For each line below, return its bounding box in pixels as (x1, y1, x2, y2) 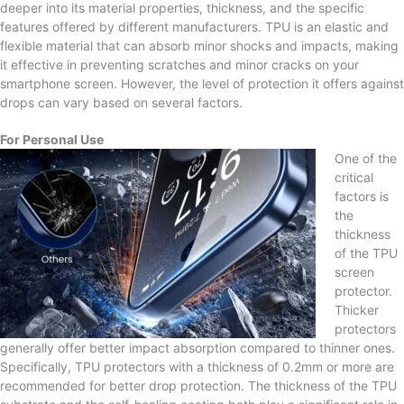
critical (335, 169, 373, 185)
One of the (335, 150, 397, 166)
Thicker (335, 301, 379, 317)
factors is (335, 188, 389, 204)
